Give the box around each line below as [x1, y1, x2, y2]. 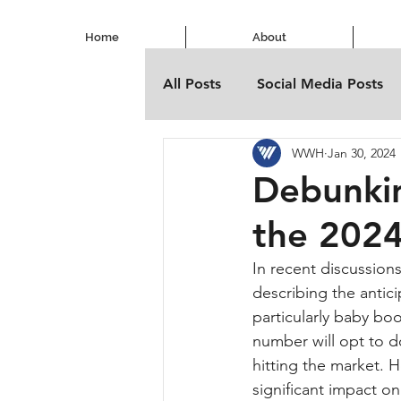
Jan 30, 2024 [328, 144, 396, 161]
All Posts [163, 75, 221, 92]
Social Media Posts [257, 75, 383, 92]
